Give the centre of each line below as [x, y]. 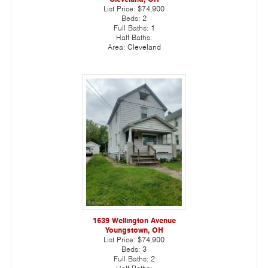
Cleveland [144, 47]
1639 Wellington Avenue [134, 220]
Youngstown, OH [134, 230]
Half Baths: [134, 37]
